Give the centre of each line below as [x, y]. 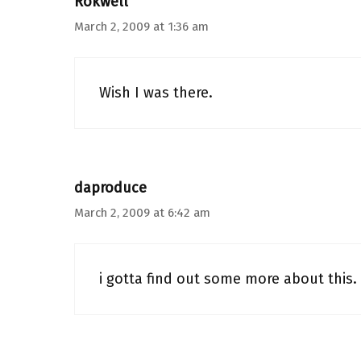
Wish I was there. [156, 93]
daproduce [110, 188]
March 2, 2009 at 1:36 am [141, 27]
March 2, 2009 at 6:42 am [142, 213]
